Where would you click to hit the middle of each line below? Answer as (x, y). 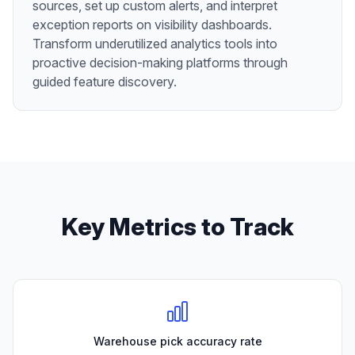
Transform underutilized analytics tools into (155, 44)
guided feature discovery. (105, 82)
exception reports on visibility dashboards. (152, 25)
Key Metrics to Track (177, 227)
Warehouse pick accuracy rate (177, 342)
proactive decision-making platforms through (160, 63)
